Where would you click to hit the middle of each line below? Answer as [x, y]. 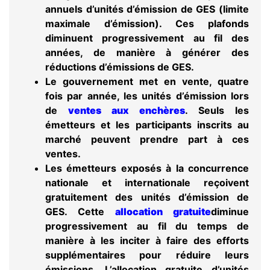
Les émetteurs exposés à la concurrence [147, 168]
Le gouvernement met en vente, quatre [147, 81]
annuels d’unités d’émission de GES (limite [147, 9]
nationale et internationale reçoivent [147, 182]
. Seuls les [217, 110]
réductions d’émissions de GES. [120, 67]
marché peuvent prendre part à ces [147, 139]
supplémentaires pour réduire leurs [147, 255]
